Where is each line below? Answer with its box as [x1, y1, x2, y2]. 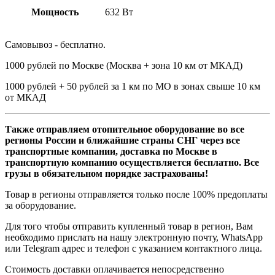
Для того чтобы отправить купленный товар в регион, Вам [5, 220, 253, 231]
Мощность [31, 6, 79, 17]
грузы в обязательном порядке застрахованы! [5, 168, 208, 179]
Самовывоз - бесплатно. [5, 39, 106, 50]
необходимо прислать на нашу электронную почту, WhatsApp [5, 231, 263, 242]
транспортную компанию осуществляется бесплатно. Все [5, 157, 259, 168]
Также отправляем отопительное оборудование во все [5, 123, 244, 134]
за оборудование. [5, 199, 76, 211]
